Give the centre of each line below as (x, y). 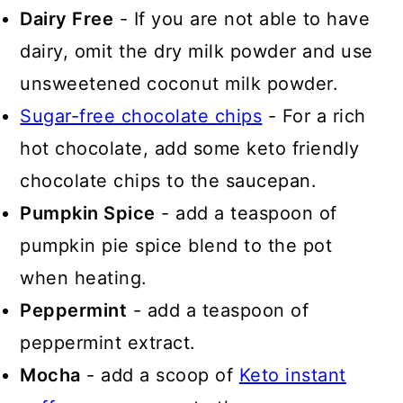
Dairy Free (67, 19)
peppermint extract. (108, 343)
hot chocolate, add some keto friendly (190, 149)
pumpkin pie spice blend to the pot (176, 246)
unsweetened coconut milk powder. (179, 84)
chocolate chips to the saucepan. (169, 181)
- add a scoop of (160, 376)
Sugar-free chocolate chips (141, 116)
